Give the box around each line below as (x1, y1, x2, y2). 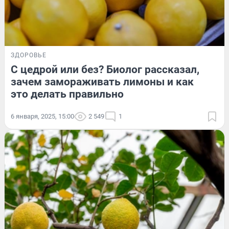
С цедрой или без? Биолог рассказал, (11, 63, 199, 76)
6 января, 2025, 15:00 (11, 112, 74, 120)
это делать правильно (11, 87, 124, 100)
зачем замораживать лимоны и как (11, 75, 194, 88)
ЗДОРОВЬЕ (11, 51, 47, 59)
